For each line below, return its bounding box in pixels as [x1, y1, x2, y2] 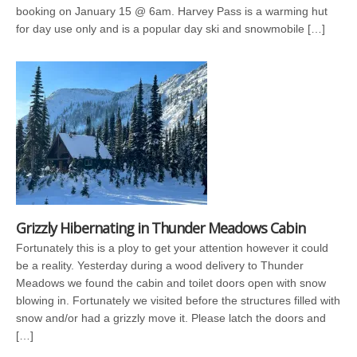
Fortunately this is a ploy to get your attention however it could [16, 241, 328, 254]
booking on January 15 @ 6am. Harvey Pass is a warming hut [16, 4, 328, 18]
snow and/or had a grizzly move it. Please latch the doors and [16, 311, 326, 324]
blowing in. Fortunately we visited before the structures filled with [16, 293, 340, 307]
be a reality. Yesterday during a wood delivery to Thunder [16, 258, 304, 272]
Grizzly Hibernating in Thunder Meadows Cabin [16, 218, 305, 237]
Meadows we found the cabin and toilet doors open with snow [16, 276, 326, 289]
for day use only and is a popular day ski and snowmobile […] [16, 22, 325, 35]
